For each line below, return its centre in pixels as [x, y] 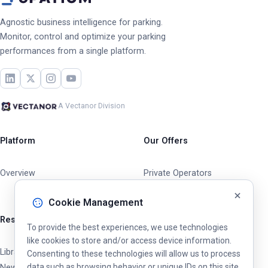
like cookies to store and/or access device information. [129, 240]
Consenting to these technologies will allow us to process [134, 254]
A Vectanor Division [92, 106]
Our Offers [166, 141]
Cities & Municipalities [185, 188]
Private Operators [178, 173]
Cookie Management [96, 202]
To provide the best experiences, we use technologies [127, 227]
